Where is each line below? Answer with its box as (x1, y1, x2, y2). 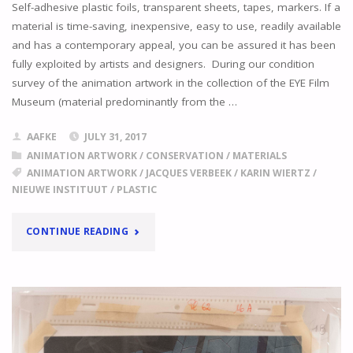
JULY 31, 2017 (84, 129, 147, 143)
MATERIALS (232, 148, 287, 162)
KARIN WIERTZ (240, 165, 310, 180)
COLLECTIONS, (127, 255, 200, 269)
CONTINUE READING (26, 225, 128, 239)
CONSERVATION (145, 148, 224, 162)
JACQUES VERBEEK (145, 165, 232, 180)
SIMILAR (127, 286, 168, 300)
